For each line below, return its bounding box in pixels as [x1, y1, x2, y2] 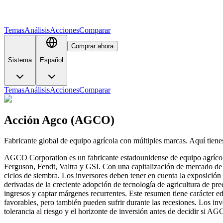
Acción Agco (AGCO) [4, 113, 114, 126]
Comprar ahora [71, 42, 113, 50]
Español [40, 56, 63, 64]
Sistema [8, 56, 32, 64]
